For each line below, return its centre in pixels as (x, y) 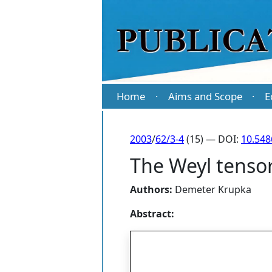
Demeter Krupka (213, 190)
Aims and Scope (205, 97)
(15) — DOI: (212, 139)
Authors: (151, 190)
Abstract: (152, 214)
